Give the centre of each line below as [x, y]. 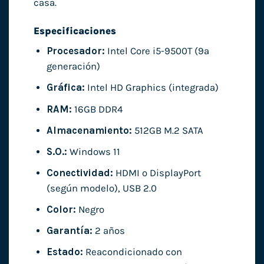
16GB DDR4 [97, 109]
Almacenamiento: [89, 130]
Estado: [65, 252]
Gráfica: [65, 88]
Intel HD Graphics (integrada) [151, 88]
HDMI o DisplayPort [157, 173]
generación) [73, 67]
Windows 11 [93, 151]
